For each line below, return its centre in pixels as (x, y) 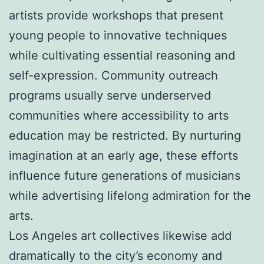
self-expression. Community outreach (113, 75)
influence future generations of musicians (125, 175)
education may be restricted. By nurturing (125, 135)
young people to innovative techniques (118, 35)
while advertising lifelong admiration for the (130, 195)
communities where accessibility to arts (119, 115)
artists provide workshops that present (116, 15)
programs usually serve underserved (110, 95)
